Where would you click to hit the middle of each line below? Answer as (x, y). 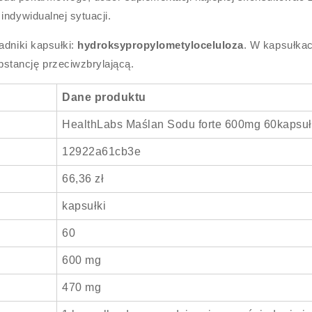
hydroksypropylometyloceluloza (161, 45)
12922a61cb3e (102, 151)
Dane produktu (104, 97)
